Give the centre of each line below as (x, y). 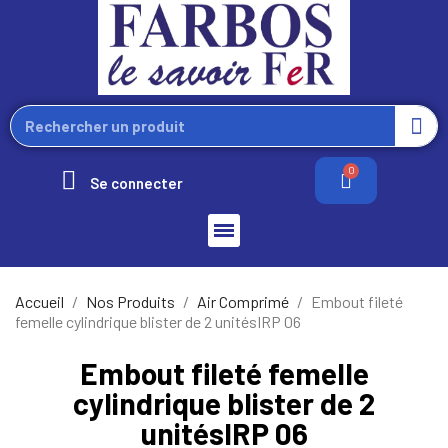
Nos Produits (130, 301)
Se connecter (136, 182)
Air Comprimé (243, 301)
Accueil (39, 301)
